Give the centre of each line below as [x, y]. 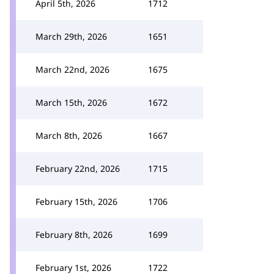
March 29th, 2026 [71, 36]
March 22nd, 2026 [72, 69]
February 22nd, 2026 [78, 168]
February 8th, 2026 [74, 235]
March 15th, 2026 [71, 102]
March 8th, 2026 [69, 135]
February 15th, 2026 [76, 202]
